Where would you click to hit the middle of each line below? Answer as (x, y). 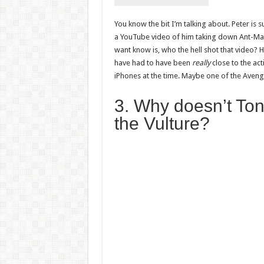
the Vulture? (162, 123)
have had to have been (153, 62)
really (201, 62)
